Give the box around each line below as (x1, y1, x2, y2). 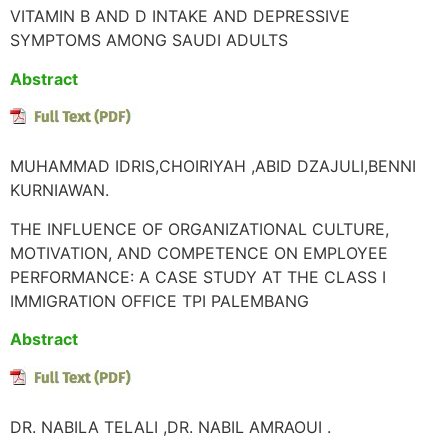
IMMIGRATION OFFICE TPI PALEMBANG (10, 290, 309, 311)
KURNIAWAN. (10, 180, 109, 201)
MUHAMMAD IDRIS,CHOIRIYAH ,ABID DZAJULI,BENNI (10, 156, 416, 177)
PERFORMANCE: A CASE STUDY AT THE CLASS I (10, 266, 386, 287)
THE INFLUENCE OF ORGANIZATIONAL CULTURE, (10, 218, 389, 239)
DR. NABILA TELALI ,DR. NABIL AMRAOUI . (10, 417, 331, 438)
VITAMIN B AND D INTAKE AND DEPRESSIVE (10, 6, 350, 27)
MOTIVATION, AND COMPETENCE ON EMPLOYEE (10, 242, 388, 263)
